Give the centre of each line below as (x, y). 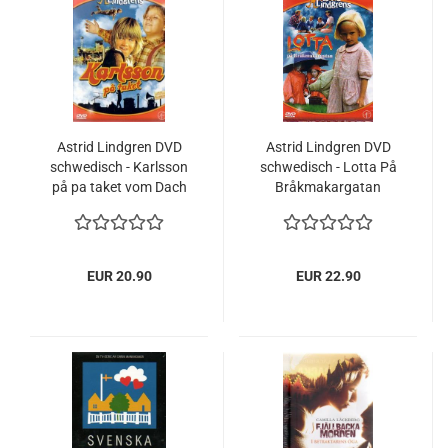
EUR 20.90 (119, 276)
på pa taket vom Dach (119, 187)
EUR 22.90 (328, 276)
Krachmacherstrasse (328, 207)
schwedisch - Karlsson (119, 167)
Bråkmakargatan (328, 187)
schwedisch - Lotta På (328, 167)
